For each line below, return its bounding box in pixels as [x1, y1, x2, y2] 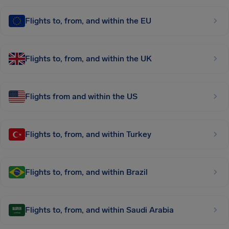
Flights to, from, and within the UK [25, 54, 152, 63]
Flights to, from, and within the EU [25, 16, 151, 26]
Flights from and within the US [25, 91, 138, 101]
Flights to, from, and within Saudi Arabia [25, 205, 174, 215]
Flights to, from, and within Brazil [25, 167, 148, 177]
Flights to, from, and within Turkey [25, 129, 151, 139]
